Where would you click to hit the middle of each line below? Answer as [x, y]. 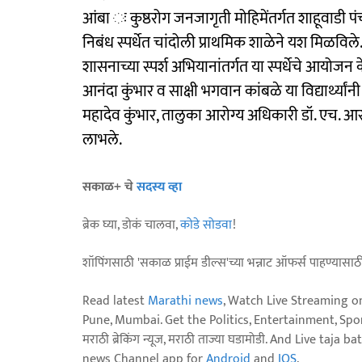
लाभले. [102, 139]
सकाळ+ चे [109, 187]
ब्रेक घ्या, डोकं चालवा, [131, 225]
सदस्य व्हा [159, 187]
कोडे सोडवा [206, 225]
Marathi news [185, 301]
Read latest [115, 301]
